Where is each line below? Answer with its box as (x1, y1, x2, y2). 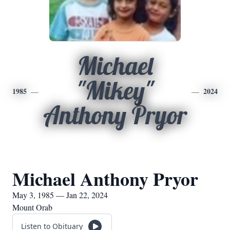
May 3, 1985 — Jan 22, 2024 (12, 189, 108, 200)
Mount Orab (12, 202, 52, 213)
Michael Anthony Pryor (12, 165, 198, 192)
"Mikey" (76, 75, 154, 106)
